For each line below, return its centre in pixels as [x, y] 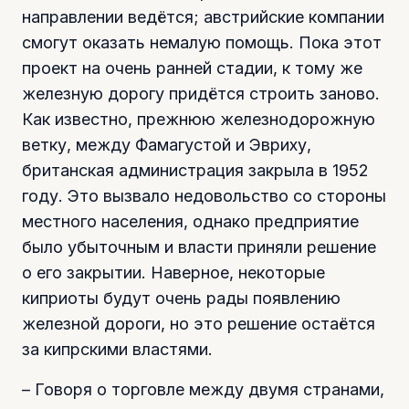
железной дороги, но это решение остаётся [199, 323]
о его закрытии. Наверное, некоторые [173, 272]
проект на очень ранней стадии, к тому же [192, 68]
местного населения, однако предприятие [190, 221]
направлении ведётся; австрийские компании [203, 16]
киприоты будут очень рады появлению [181, 298]
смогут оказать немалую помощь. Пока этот [202, 42]
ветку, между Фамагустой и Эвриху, [167, 144]
